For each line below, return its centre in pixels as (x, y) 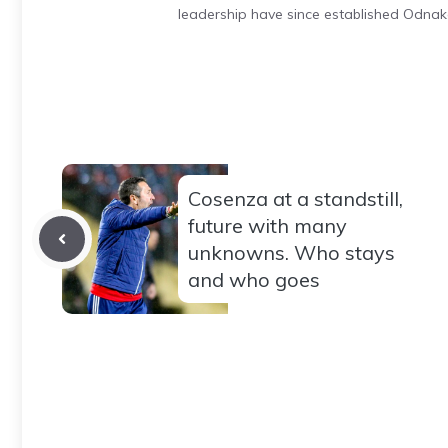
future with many (267, 225)
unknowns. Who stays (291, 252)
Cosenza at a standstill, (295, 198)
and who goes (254, 279)
